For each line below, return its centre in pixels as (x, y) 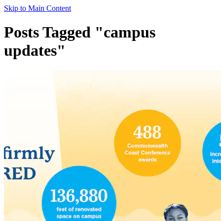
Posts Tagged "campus (80, 32)
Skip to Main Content (37, 8)
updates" (35, 51)
